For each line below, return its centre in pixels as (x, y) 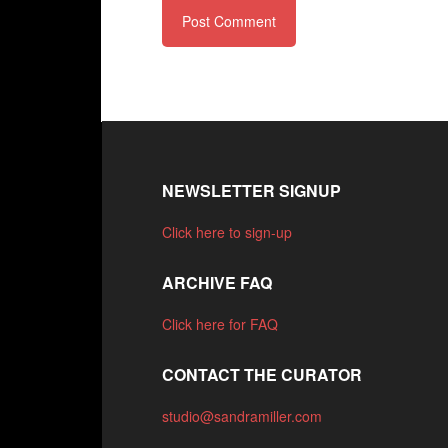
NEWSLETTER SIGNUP (252, 190)
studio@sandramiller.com (242, 416)
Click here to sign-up (227, 232)
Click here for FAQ (220, 324)
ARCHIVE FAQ (217, 282)
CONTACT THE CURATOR (262, 374)
